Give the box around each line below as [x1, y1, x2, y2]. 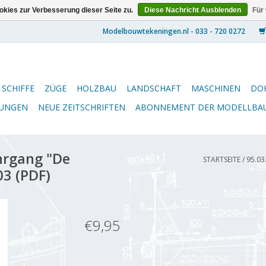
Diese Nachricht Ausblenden [144, 6, 241, 14]
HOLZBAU [77, 83, 116, 94]
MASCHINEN [191, 83, 240, 94]
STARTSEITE [203, 154, 240, 164]
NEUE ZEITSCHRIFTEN [38, 102, 125, 113]
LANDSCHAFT [126, 83, 181, 94]
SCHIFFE [2, 83, 34, 94]
